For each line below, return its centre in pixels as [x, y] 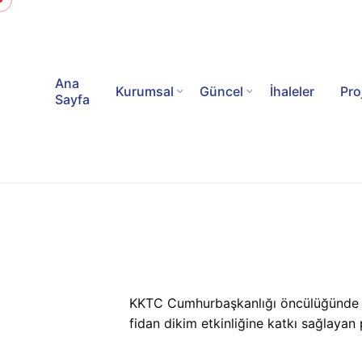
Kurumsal [145, 91]
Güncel [222, 91]
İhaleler [292, 91]
